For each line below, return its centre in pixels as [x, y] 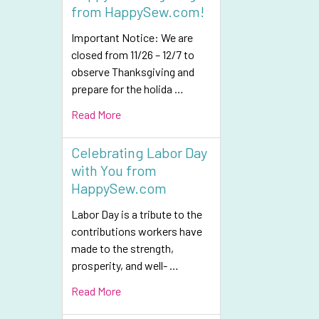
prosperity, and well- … [125, 265]
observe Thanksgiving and [133, 72]
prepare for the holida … [127, 89]
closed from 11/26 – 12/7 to [133, 54]
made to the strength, [122, 248]
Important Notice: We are [132, 37]
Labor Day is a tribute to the [137, 214]
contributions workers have [137, 231]
